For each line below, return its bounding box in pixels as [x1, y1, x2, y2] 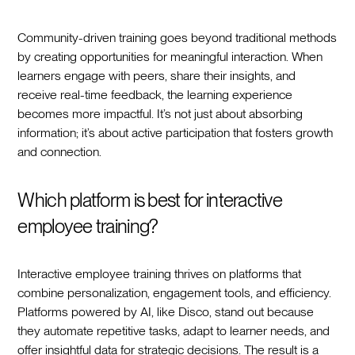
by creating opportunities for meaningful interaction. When [17, 48, 323, 64]
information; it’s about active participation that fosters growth [17, 124, 334, 140]
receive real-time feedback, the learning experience [17, 86, 293, 102]
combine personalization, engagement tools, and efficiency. [17, 284, 332, 300]
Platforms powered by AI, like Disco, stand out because [17, 303, 315, 319]
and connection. [17, 143, 102, 159]
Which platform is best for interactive [17, 188, 283, 212]
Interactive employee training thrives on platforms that [17, 265, 302, 281]
